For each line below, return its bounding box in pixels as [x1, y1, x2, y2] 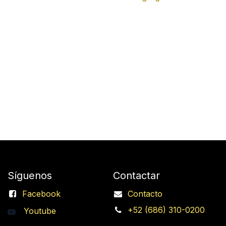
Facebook [22, 189, 61, 199]
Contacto [127, 189, 162, 199]
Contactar [113, 169, 160, 182]
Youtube [24, 206, 56, 216]
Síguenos [8, 169, 52, 182]
